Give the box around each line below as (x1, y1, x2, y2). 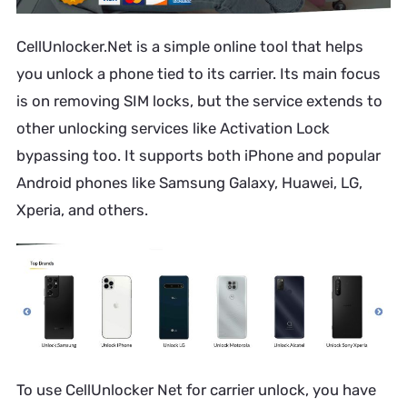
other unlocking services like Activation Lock (15, 119, 330, 138)
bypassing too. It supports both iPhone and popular (15, 146, 381, 165)
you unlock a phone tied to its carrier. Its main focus (15, 65, 381, 84)
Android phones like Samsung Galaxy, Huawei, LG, (15, 174, 362, 193)
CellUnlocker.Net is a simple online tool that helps (15, 37, 363, 56)
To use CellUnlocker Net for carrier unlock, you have (15, 381, 376, 400)
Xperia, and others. (15, 201, 148, 220)
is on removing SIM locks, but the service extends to (15, 92, 382, 111)
